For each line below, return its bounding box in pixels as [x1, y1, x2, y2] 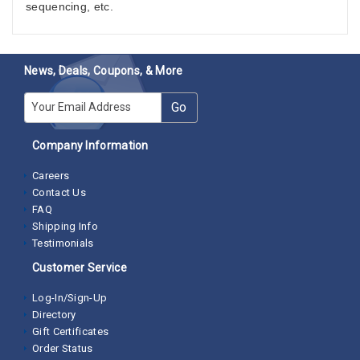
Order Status [32, 342, 93, 354]
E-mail [23, 92, 60, 108]
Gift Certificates [32, 325, 109, 337]
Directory [32, 308, 76, 321]
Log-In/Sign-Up [32, 291, 108, 304]
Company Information [32, 138, 149, 152]
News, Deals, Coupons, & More [24, 63, 183, 77]
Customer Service [32, 260, 127, 274]
